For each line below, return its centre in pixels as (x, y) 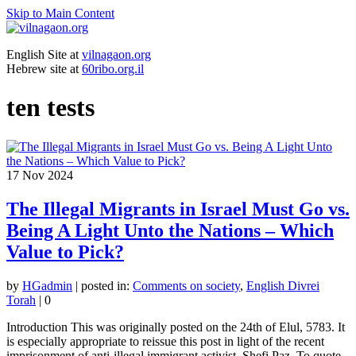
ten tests (50, 108)
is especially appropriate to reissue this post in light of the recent (165, 341)
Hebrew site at (44, 69)
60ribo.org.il (113, 69)
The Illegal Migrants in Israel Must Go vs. (178, 209)
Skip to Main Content (60, 13)
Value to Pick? (65, 252)
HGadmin (47, 285)
